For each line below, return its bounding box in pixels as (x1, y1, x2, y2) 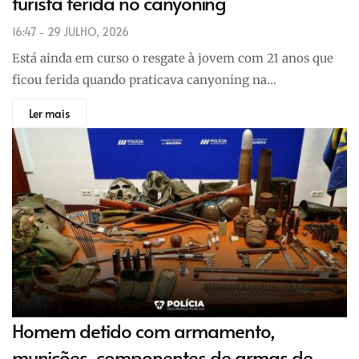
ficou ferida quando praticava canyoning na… (12, 72, 276, 88)
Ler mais (29, 106, 70, 122)
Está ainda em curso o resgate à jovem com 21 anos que (12, 50, 333, 67)
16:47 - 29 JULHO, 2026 (12, 24, 129, 40)
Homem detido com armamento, (12, 317, 275, 345)
